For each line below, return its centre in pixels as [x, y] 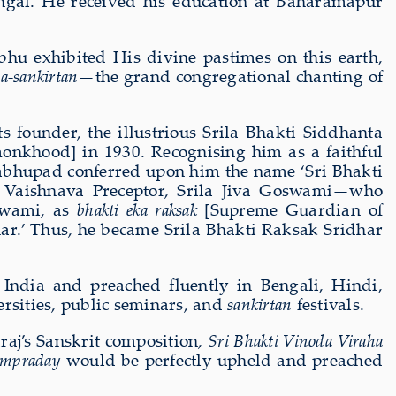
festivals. [328, 304]
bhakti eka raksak [137, 209]
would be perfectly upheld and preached [221, 359]
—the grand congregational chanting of [230, 76]
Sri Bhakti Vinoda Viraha [293, 340]
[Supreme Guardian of [290, 209]
